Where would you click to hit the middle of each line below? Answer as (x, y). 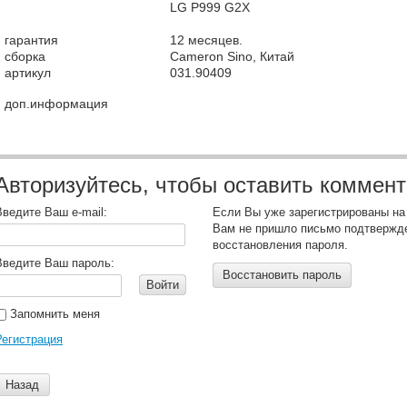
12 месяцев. (206, 40)
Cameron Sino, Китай (232, 56)
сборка (25, 56)
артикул (28, 73)
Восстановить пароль (282, 275)
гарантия (31, 40)
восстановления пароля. (280, 245)
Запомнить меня (53, 314)
